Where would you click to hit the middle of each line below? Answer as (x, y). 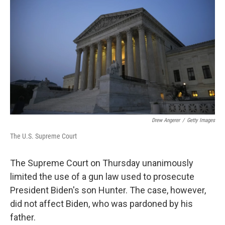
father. (23, 217)
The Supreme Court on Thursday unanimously (102, 163)
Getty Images (201, 120)
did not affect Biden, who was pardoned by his (101, 204)
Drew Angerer (166, 120)
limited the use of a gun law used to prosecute (102, 177)
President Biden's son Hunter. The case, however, (108, 190)
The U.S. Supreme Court (43, 136)
